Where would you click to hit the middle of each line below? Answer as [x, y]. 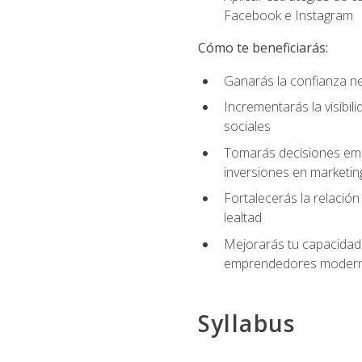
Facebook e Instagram [288, 16]
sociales [247, 126]
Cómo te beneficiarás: [263, 48]
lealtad [242, 218]
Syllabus [246, 324]
